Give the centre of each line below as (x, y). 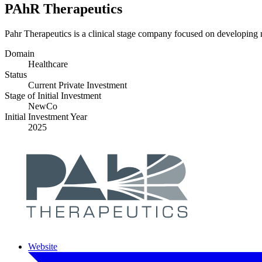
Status (16, 74)
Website (43, 246)
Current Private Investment (77, 85)
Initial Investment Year (46, 116)
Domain (20, 53)
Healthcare (48, 64)
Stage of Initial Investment (53, 95)
